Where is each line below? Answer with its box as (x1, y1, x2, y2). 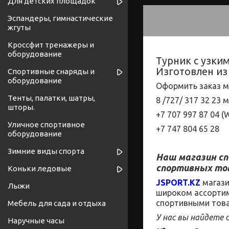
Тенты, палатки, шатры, (8, 94, 95, 103)
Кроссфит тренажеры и (8, 40, 94, 50)
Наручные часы (8, 216, 64, 225)
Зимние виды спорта (8, 147, 84, 156)
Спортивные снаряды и (8, 67, 95, 76)
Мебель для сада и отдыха (8, 199, 106, 208)
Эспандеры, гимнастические (8, 14, 113, 23)
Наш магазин (156, 151, 216, 162)
